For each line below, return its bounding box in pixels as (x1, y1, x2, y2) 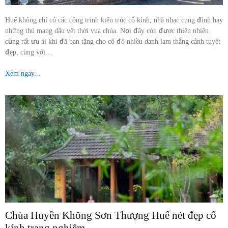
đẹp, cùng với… (5, 47, 52, 56)
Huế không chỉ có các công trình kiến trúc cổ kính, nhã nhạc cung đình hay (5, 15, 223, 24)
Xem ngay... (5, 69, 40, 77)
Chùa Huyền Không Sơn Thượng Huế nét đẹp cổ (5, 209, 216, 222)
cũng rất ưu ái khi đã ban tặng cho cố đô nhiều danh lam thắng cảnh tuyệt (5, 37, 220, 45)
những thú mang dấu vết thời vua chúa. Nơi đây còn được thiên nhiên (5, 26, 209, 35)
